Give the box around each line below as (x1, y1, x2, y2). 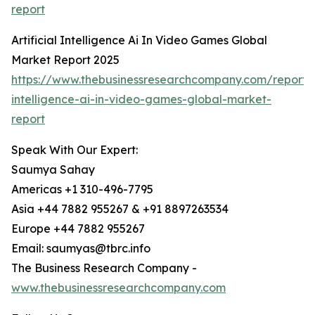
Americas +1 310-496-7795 (11, 182, 153, 197)
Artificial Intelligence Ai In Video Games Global (11, 33, 267, 48)
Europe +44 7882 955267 (11, 221, 145, 236)
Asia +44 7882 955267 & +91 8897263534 (11, 202, 229, 217)
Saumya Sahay (11, 162, 95, 177)
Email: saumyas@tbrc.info (11, 241, 150, 256)
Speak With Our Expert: (11, 143, 138, 157)
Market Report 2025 (11, 53, 120, 67)
